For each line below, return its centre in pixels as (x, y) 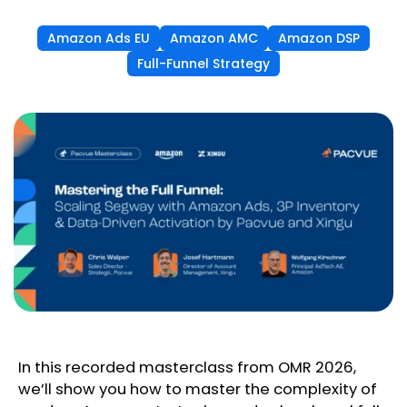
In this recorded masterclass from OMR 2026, (187, 368)
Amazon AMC (214, 38)
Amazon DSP (319, 38)
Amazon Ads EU (99, 38)
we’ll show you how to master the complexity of (198, 390)
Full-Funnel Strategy (203, 64)
